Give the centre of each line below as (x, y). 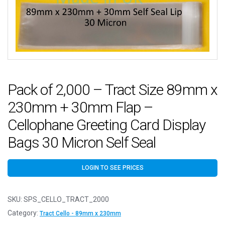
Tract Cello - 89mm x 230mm (80, 214)
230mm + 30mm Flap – (80, 107)
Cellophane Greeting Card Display (106, 125)
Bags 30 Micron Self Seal (82, 143)
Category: (24, 213)
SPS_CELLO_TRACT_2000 (66, 200)
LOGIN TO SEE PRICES (113, 168)
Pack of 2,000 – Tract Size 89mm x (113, 90)
